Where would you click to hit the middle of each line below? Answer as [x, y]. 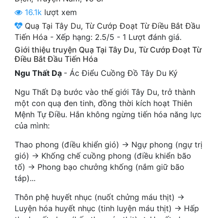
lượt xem [59, 12]
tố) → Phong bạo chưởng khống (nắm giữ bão [100, 167]
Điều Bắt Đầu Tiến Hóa [56, 59]
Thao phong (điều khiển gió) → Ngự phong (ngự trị [109, 144]
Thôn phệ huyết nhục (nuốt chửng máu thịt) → [100, 197]
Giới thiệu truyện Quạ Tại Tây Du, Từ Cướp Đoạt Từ [108, 49]
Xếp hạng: [75, 37]
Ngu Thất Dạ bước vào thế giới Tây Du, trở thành [105, 92]
